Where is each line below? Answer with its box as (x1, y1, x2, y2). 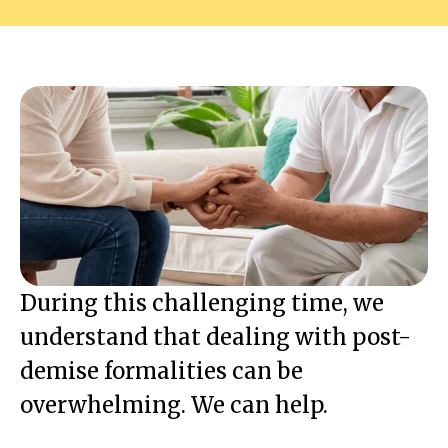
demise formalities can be (20, 356, 303, 385)
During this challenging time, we (20, 288, 384, 317)
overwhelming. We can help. (20, 390, 328, 419)
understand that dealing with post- (20, 322, 411, 351)
